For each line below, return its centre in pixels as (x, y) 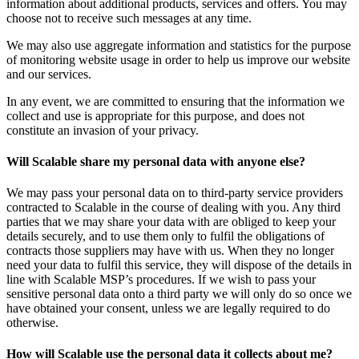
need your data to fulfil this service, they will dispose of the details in (179, 265)
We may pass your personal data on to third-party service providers (175, 193)
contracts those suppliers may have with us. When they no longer (170, 251)
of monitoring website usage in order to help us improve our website (178, 59)
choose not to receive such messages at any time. (129, 18)
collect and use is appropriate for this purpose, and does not (155, 115)
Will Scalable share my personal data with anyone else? (156, 161)
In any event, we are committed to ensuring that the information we (175, 101)
